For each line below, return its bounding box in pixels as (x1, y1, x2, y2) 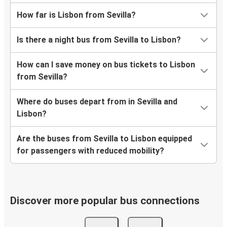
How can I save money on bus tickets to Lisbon (17, 60, 195, 70)
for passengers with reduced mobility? (17, 146, 164, 156)
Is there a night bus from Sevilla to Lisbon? (17, 35, 181, 45)
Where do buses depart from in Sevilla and (17, 97, 177, 107)
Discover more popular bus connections (10, 195, 200, 207)
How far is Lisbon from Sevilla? (17, 10, 136, 20)
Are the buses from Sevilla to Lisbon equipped (17, 134, 192, 144)
